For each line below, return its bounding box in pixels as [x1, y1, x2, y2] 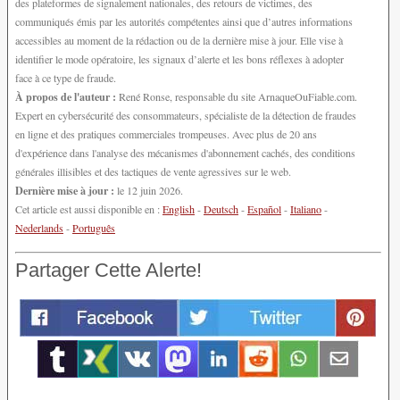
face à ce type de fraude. [15, 71, 116, 86]
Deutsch [204, 202, 238, 217]
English [162, 202, 195, 217]
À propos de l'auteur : [15, 88, 116, 105]
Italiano [290, 202, 321, 217]
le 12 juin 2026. [114, 183, 183, 198]
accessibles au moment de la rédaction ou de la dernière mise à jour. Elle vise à [15, 33, 343, 48]
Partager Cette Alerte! [15, 259, 202, 282]
